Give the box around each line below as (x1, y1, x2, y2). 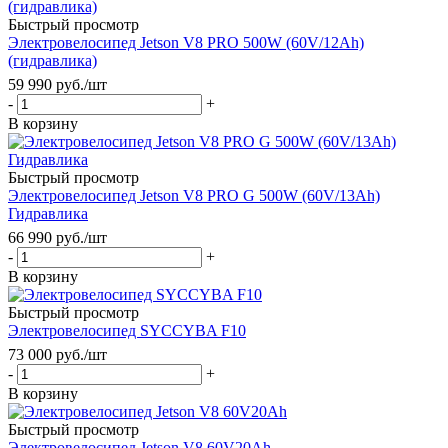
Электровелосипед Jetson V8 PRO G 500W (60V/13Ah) (8, 186, 380, 204)
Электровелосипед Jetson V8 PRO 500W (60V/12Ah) (8, 33, 364, 51)
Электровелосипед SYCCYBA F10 (8, 321, 246, 339)
